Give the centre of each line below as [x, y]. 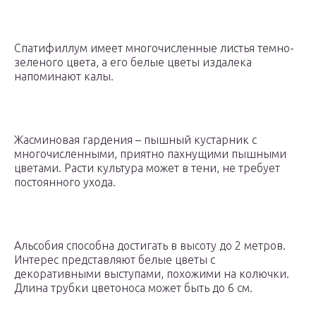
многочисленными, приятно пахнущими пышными [150, 154]
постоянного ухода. [65, 182]
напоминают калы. [64, 77]
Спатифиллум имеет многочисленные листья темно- [154, 48]
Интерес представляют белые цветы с [115, 260]
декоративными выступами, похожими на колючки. [152, 274]
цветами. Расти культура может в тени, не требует [147, 168]
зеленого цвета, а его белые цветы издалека [133, 62]
